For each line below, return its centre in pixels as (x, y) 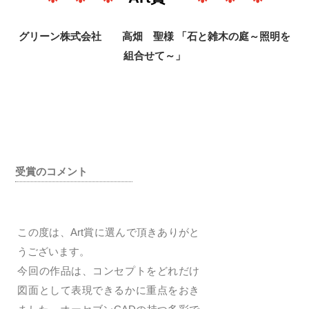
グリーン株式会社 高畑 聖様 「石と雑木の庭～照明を (154, 36)
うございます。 (54, 251)
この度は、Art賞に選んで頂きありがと (109, 232)
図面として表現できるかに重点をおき (109, 290)
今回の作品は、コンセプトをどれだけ (109, 271)
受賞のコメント (52, 171)
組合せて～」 (154, 56)
